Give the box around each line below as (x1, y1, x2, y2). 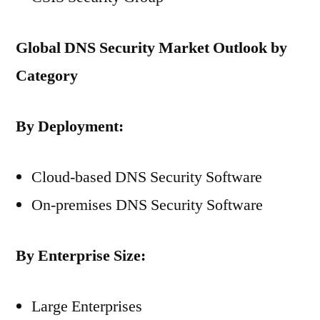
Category (16, 66, 78, 86)
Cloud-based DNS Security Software (31, 167, 262, 187)
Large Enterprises (31, 296, 142, 316)
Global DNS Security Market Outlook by (16, 38, 287, 58)
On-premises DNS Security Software (31, 195, 263, 215)
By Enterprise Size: (16, 246, 146, 266)
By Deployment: (16, 116, 124, 136)
